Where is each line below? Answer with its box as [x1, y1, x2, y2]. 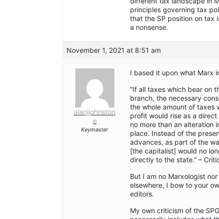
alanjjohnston [74, 108, 115, 116]
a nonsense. [130, 23, 168, 32]
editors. [130, 190, 154, 198]
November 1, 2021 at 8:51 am [66, 46, 161, 55]
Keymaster [81, 126, 108, 133]
